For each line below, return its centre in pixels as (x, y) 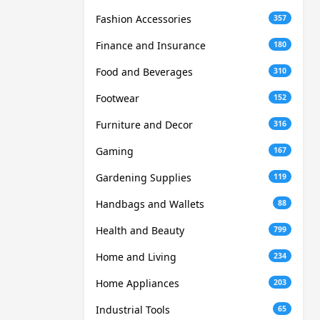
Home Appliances (137, 284)
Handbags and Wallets (150, 204)
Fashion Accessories (144, 19)
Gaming (115, 151)
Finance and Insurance (151, 46)
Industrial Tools (133, 310)
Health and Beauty (140, 231)
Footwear (117, 99)
